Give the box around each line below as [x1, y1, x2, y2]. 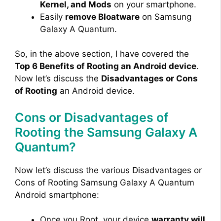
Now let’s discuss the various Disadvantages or [15, 165, 202, 175]
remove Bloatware [65, 11, 140, 22]
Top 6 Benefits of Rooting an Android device [15, 61, 196, 72]
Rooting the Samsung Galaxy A [15, 124, 197, 140]
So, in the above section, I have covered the [15, 49, 189, 59]
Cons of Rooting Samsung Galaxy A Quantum [15, 177, 194, 187]
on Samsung [140, 11, 191, 22]
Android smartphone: [15, 189, 99, 200]
